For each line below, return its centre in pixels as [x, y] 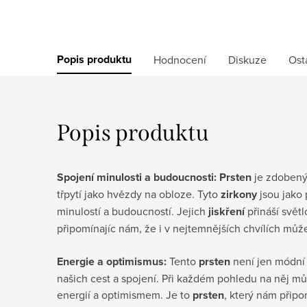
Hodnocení [180, 59]
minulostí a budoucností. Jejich [133, 211]
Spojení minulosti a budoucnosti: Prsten [154, 177]
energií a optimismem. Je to [125, 294]
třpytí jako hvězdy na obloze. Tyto [139, 194]
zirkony [239, 194]
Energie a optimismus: [112, 261]
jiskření [226, 211]
